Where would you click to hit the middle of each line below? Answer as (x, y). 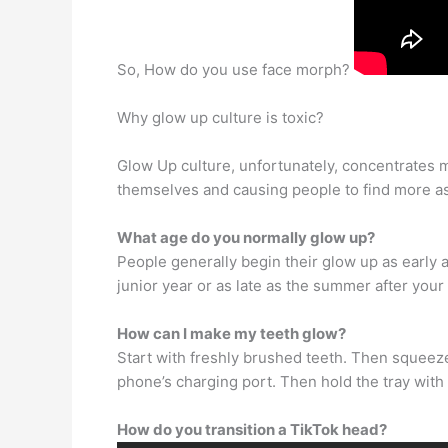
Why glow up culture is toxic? (220, 117)
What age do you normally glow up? (246, 237)
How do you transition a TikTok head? (252, 429)
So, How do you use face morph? (235, 69)
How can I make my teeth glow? (231, 333)
